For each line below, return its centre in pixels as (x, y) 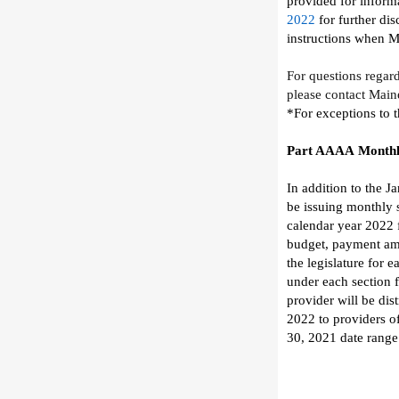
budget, (308, 244)
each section (357, 281)
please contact (326, 94)
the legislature (326, 263)
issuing (323, 207)
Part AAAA (321, 151)
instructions (319, 38)
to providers (352, 319)
